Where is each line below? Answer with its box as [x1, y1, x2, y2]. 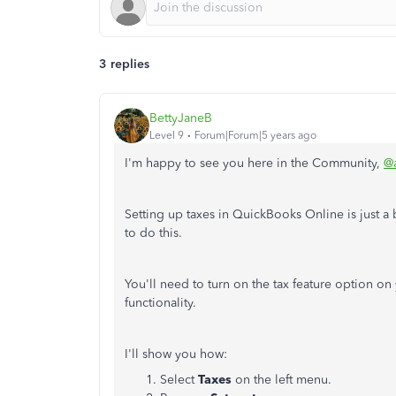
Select [160, 372, 198, 387]
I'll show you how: [125, 346, 227, 362]
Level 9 [149, 128, 184, 141]
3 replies [99, 57, 149, 72]
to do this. [125, 225, 182, 240]
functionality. [125, 295, 196, 310]
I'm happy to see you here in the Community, [125, 156, 384, 171]
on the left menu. [232, 372, 331, 387]
